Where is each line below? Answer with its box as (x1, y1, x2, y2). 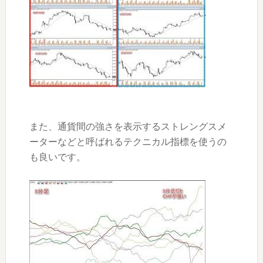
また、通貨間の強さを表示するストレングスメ (29, 120, 227, 132)
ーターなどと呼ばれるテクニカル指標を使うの (29, 136, 227, 147)
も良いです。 (29, 151, 86, 163)
